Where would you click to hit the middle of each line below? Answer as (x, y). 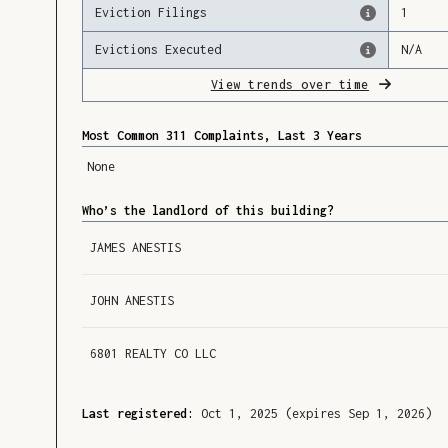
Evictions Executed (158, 50)
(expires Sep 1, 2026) (359, 414)
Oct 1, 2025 (240, 414)
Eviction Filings (151, 13)
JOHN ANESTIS (132, 301)
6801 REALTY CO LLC (153, 354)
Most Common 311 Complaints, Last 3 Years (222, 136)
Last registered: (138, 414)
